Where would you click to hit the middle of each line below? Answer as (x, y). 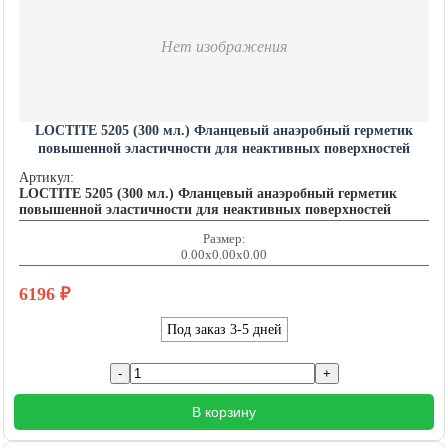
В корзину (224, 412)
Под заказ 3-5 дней (224, 330)
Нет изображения (224, 47)
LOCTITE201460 (224, 167)
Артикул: (46, 178)
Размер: (224, 239)
